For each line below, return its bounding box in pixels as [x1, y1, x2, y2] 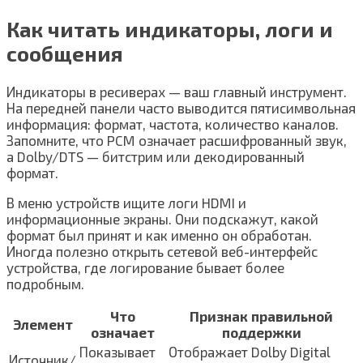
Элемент [12, 315, 73, 332]
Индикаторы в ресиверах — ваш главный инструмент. [6, 83, 347, 100]
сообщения [6, 41, 123, 66]
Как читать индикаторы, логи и [6, 17, 333, 42]
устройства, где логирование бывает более [6, 258, 284, 275]
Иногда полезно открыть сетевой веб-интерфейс [6, 242, 318, 259]
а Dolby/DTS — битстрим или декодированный [6, 147, 305, 164]
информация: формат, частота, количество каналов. [6, 115, 339, 132]
